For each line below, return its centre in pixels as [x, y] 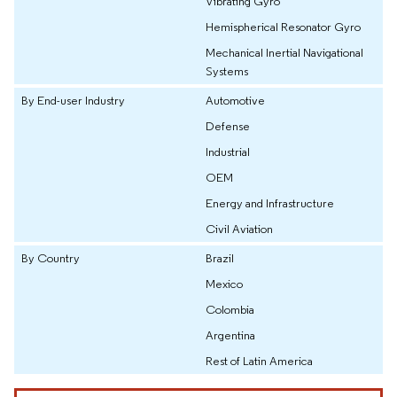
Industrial [228, 152]
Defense [228, 126]
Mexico [224, 284]
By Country [51, 258]
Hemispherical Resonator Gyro [283, 27]
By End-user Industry [73, 101]
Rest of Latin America [259, 361]
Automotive [235, 101]
